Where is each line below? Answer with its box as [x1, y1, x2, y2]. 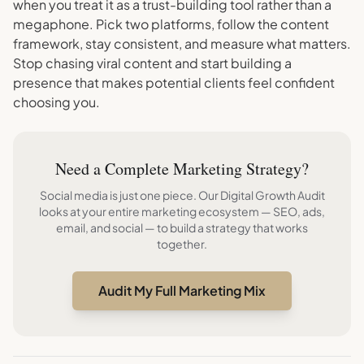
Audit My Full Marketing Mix [98, 282, 266, 299]
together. [157, 236, 207, 251]
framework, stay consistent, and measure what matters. [13, 35, 351, 52]
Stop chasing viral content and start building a [13, 54, 292, 71]
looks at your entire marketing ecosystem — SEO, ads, [39, 204, 325, 219]
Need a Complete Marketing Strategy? [55, 158, 309, 180]
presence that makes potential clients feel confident [13, 74, 335, 91]
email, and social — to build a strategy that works [56, 220, 308, 235]
